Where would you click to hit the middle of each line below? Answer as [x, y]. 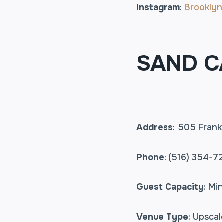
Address [155, 127]
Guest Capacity [170, 187]
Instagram [158, 7]
